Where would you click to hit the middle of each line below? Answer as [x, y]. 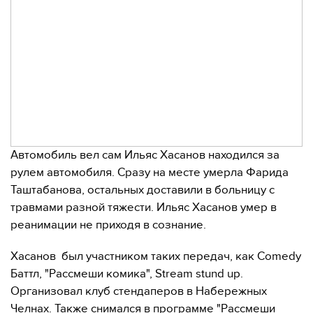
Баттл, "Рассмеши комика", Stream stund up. [127, 274]
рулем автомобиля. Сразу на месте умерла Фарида [150, 173]
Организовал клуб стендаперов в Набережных [139, 291]
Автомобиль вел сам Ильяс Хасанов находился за [145, 155]
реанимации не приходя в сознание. [108, 225]
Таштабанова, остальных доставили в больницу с [143, 190]
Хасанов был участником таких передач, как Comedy [156, 256]
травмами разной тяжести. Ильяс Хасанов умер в [144, 208]
